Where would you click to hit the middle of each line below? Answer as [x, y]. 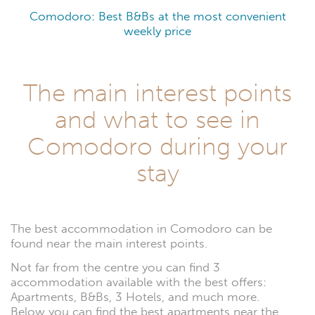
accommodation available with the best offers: [139, 283]
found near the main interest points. [109, 244]
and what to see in [157, 120]
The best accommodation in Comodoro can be [141, 229]
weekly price [157, 31]
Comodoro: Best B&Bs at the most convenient [157, 16]
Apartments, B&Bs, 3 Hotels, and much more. [135, 297]
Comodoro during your [157, 147]
